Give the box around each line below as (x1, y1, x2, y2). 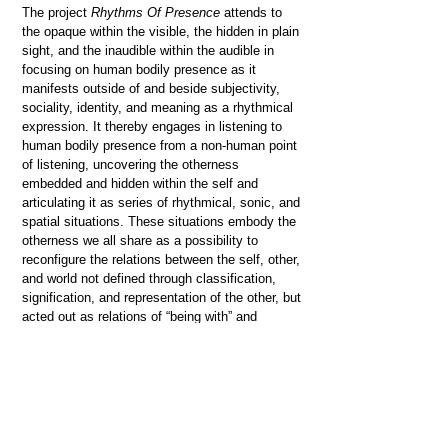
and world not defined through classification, (22, 271, 276, 286)
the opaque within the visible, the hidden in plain (22, 24, 299, 39)
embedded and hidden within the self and (22, 176, 258, 191)
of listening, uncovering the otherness (22, 157, 239, 172)
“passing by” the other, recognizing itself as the (22, 328, 293, 343)
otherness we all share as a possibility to (22, 233, 258, 248)
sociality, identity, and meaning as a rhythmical (22, 100, 293, 115)
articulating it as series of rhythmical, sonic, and (22, 195, 300, 210)
